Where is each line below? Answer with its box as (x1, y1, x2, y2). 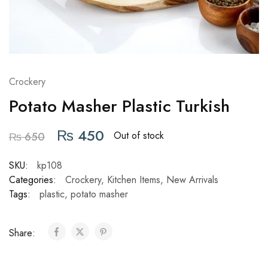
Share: (9, 226, 38, 240)
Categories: (9, 173, 56, 187)
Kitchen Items (107, 173, 160, 187)
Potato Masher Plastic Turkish (9, 94, 230, 118)
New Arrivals (166, 173, 218, 187)
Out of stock (114, 129, 164, 142)
